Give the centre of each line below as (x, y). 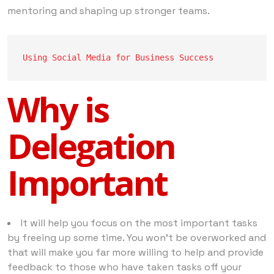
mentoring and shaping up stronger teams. (109, 10)
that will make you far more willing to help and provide (135, 252)
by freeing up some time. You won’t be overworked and (137, 237)
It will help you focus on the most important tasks (139, 223)
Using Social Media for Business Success (118, 57)
